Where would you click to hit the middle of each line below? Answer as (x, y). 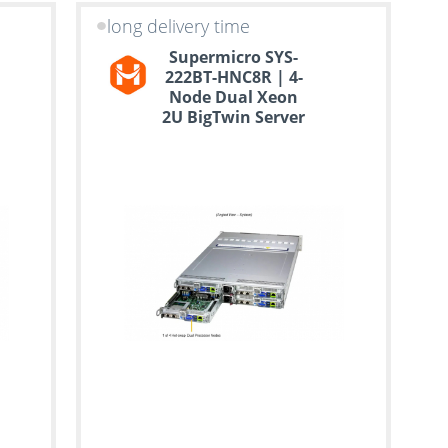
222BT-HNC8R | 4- (233, 77)
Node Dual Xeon (234, 97)
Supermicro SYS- (234, 57)
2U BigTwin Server (234, 117)
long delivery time (178, 25)
